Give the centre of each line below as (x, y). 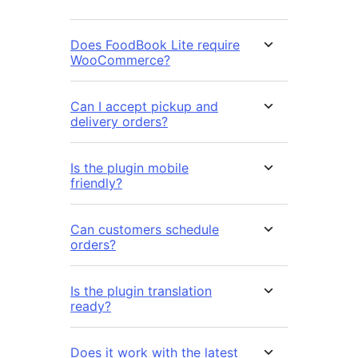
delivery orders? (119, 122)
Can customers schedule (145, 230)
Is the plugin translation (141, 291)
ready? (91, 306)
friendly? (96, 183)
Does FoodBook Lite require (155, 45)
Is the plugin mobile (129, 168)
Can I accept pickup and (144, 107)
